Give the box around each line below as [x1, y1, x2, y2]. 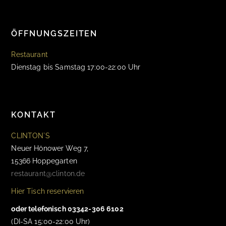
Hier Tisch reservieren [11, 187, 84, 195]
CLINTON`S [11, 132, 50, 140]
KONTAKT [11, 110, 56, 120]
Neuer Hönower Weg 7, [11, 144, 89, 152]
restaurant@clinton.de [11, 169, 85, 178]
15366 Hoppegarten [11, 157, 77, 165]
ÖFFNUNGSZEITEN [11, 29, 98, 38]
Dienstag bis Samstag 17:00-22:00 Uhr [11, 63, 141, 71]
